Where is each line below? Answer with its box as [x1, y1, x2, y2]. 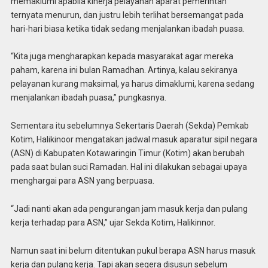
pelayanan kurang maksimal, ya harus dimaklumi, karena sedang [10, 79, 254, 89]
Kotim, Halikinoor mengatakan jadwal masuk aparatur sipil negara [10, 135, 257, 145]
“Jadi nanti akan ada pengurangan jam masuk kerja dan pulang [10, 203, 248, 214]
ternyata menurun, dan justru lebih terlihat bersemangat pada [10, 10, 243, 20]
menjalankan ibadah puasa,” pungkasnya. [10, 93, 166, 103]
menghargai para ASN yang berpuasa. [10, 176, 154, 186]
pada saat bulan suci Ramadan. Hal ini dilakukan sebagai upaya [10, 162, 247, 172]
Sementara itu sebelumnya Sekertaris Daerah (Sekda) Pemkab [10, 121, 249, 131]
